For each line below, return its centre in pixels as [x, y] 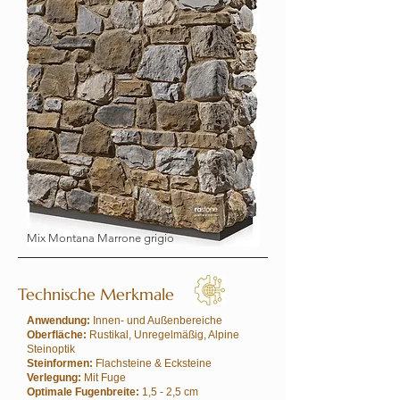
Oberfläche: [58, 335]
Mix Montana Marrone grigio [100, 238]
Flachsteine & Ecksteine [154, 363]
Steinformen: [61, 363]
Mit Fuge [104, 378]
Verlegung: [54, 378]
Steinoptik [51, 349]
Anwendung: [58, 321]
